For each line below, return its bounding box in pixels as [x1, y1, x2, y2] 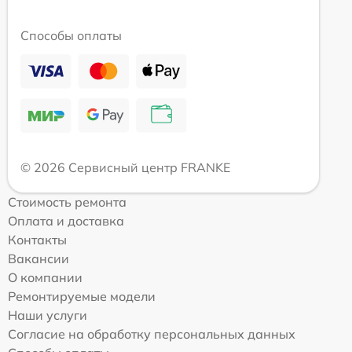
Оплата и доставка [8, 212, 124, 229]
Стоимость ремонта [8, 193, 126, 210]
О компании [8, 269, 82, 285]
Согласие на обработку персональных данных [8, 325, 295, 342]
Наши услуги [8, 306, 87, 323]
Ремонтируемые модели [8, 288, 156, 304]
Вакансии [8, 250, 69, 266]
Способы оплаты [20, 27, 122, 43]
